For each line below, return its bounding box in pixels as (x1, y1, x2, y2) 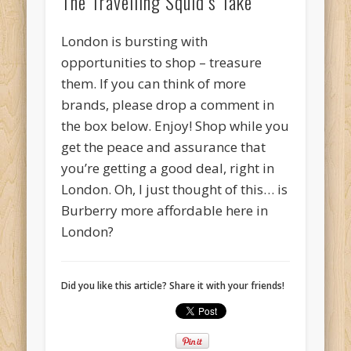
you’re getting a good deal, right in (61, 159, 275, 178)
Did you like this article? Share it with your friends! (61, 279, 285, 293)
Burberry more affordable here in (61, 201, 269, 220)
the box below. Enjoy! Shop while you (61, 117, 290, 136)
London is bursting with (61, 32, 208, 51)
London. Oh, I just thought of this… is (61, 180, 288, 199)
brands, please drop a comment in (61, 96, 275, 114)
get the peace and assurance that (61, 138, 266, 157)
